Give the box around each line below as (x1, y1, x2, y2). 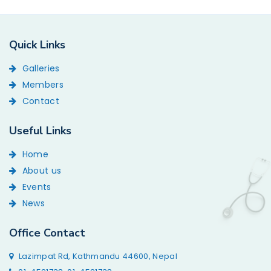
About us (19, 164, 62, 177)
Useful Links (9, 123, 71, 138)
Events (19, 180, 51, 193)
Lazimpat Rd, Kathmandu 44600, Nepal (16, 250, 178, 262)
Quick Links (9, 37, 65, 52)
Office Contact (9, 225, 85, 240)
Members (19, 78, 64, 91)
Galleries (19, 62, 60, 74)
